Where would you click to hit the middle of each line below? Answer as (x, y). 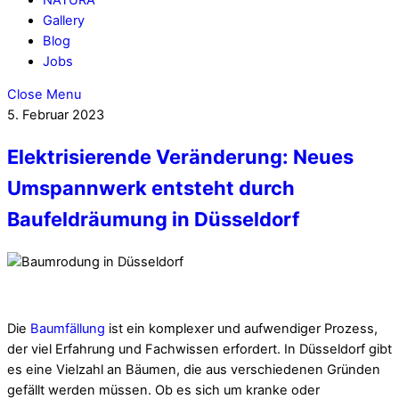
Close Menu (44, 95)
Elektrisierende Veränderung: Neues (180, 157)
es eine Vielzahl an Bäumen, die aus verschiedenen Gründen (194, 369)
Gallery (64, 20)
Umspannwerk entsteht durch (151, 188)
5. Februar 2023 (56, 115)
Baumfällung (68, 328)
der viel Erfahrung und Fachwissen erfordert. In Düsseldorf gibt (199, 349)
